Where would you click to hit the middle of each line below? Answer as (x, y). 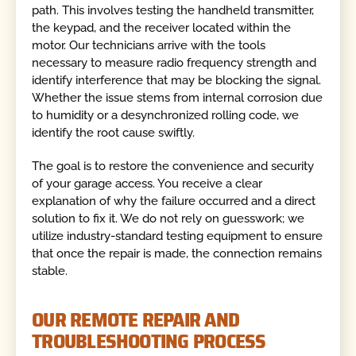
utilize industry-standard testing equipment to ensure (178, 236)
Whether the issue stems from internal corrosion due (178, 97)
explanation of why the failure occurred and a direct (174, 201)
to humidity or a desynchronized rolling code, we (166, 115)
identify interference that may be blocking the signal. (177, 80)
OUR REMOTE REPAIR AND (136, 320)
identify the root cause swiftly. (114, 132)
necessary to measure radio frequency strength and (174, 62)
